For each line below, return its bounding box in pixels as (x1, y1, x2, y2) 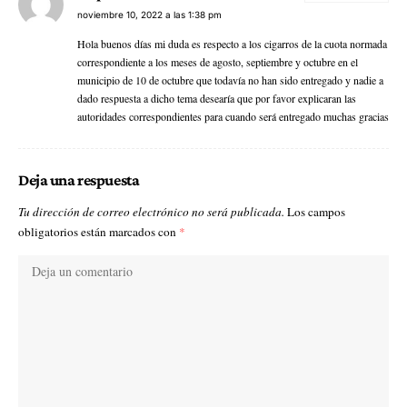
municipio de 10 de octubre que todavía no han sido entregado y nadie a (77, 73, 383, 88)
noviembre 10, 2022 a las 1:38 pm (77, 9, 222, 21)
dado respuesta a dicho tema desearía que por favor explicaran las (77, 91, 356, 106)
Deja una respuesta (18, 171, 140, 190)
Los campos (287, 203, 345, 221)
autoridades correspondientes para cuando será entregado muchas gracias (77, 109, 389, 124)
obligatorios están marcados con (18, 223, 179, 241)
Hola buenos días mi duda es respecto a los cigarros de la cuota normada (77, 36, 387, 52)
